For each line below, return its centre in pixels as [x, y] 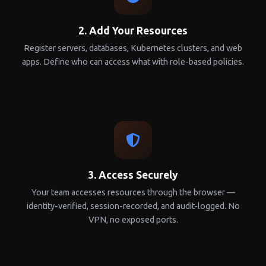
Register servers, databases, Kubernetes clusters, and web [133, 48]
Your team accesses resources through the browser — [133, 193]
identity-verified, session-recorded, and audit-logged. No [133, 206]
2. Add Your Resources [133, 31]
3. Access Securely [133, 175]
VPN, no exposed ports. [133, 220]
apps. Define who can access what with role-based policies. [133, 62]
